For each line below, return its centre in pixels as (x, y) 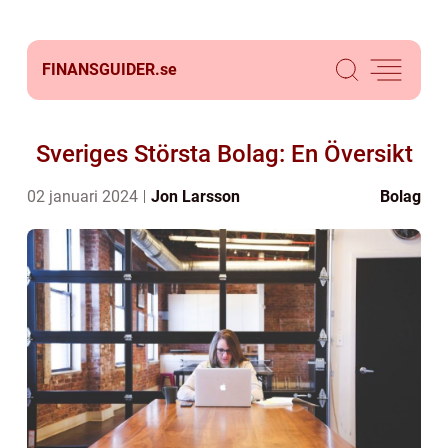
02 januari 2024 (84, 196)
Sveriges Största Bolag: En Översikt (224, 154)
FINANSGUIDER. (101, 69)
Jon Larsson (195, 196)
